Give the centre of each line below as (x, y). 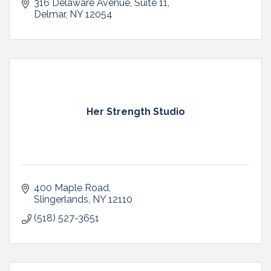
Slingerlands (61, 199)
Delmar (50, 14)
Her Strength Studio (135, 111)
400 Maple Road (71, 188)
